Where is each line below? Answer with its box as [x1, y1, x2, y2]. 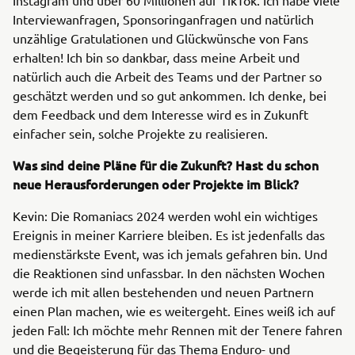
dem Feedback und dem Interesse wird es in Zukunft [13, 105, 308, 122]
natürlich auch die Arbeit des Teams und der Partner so [13, 67, 322, 84]
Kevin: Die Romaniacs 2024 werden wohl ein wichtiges [13, 207, 318, 223]
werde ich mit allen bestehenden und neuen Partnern [13, 283, 314, 300]
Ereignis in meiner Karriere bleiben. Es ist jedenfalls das [13, 226, 325, 242]
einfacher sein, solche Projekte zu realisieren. [13, 124, 268, 141]
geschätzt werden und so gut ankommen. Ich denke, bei [13, 86, 326, 103]
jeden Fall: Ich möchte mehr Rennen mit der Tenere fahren [13, 321, 342, 338]
